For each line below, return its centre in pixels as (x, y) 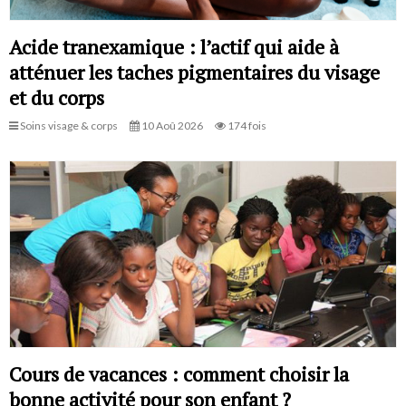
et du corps (57, 98)
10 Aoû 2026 (171, 126)
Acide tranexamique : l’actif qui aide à (174, 47)
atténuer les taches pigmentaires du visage (194, 72)
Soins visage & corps (68, 126)
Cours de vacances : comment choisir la (179, 373)
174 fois (246, 126)
